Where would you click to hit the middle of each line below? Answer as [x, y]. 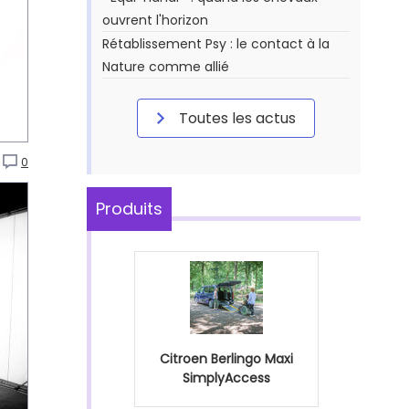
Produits [129, 209]
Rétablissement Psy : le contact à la [216, 44]
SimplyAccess [226, 378]
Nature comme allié [166, 67]
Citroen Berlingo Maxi [226, 359]
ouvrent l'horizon [155, 20]
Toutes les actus [236, 118]
